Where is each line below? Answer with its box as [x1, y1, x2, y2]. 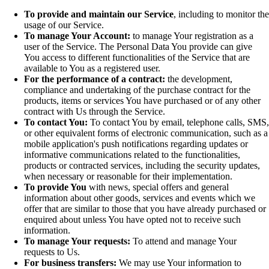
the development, [165, 74, 232, 85]
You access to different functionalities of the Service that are [24, 52, 250, 63]
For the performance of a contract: [24, 74, 165, 85]
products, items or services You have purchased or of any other [24, 95, 261, 106]
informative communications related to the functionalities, [24, 150, 240, 160]
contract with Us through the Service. [24, 106, 165, 117]
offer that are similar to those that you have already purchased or [24, 204, 266, 214]
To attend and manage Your [130, 236, 237, 247]
